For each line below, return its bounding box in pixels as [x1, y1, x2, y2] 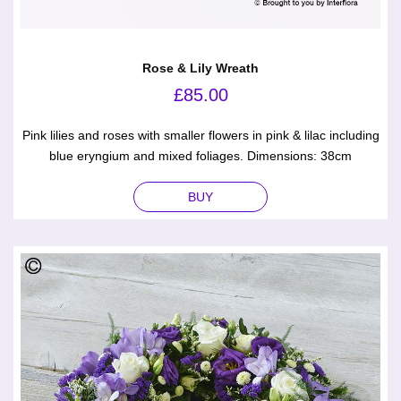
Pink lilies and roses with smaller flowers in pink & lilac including [21, 128, 380, 143]
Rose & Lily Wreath [142, 61, 259, 76]
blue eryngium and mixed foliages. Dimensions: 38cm [49, 149, 352, 164]
